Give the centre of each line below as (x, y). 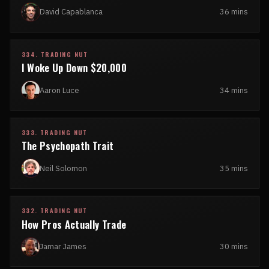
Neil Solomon (63, 168)
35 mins (234, 168)
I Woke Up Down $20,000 (74, 68)
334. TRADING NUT (55, 54)
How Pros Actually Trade (74, 224)
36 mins (234, 12)
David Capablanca (71, 12)
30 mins (234, 246)
